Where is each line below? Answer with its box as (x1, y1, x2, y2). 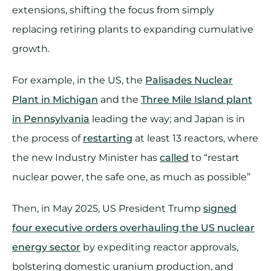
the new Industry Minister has (12, 151, 160, 163)
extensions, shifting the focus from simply (12, 4, 214, 16)
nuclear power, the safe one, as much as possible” (12, 171, 250, 183)
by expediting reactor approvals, (80, 241, 238, 253)
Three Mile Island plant (141, 93, 252, 105)
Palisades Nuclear (145, 74, 233, 86)
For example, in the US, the (12, 74, 145, 86)
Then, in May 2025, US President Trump (12, 202, 203, 214)
